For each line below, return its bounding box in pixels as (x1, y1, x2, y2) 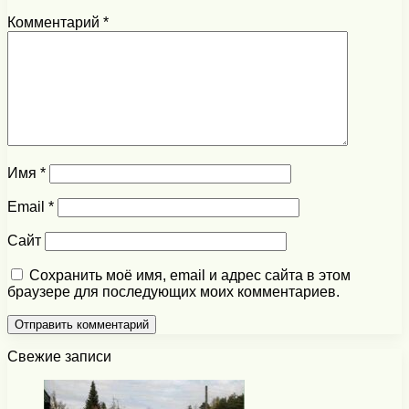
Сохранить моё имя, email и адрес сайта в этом (29, 267, 351, 284)
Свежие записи (7, 349, 111, 365)
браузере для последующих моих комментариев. (7, 284, 340, 300)
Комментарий (7, 15, 103, 31)
